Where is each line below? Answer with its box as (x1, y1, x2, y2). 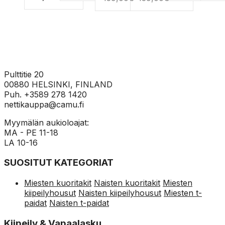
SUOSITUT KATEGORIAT (4, 157, 114, 169)
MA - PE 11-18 (4, 127, 58, 138)
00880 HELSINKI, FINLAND (4, 79, 113, 89)
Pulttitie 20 (4, 69, 44, 79)
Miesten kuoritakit (24, 178, 91, 188)
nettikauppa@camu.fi (4, 99, 84, 109)
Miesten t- (164, 188, 202, 198)
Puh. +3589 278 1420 (4, 89, 87, 99)
